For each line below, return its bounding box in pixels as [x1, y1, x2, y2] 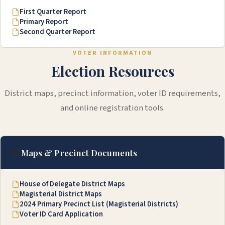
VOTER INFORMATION [73, 48, 152, 58]
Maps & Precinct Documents [21, 147, 137, 159]
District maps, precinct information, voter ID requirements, [5, 87, 220, 100]
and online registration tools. [60, 102, 165, 115]
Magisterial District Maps [20, 189, 102, 200]
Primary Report [20, 17, 68, 28]
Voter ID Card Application [20, 209, 103, 220]
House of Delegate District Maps [20, 179, 125, 190]
